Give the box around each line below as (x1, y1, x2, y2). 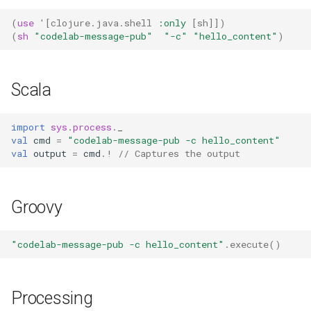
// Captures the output (118, 146, 240, 160)
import (11, 120, 45, 133)
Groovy (11, 197, 62, 217)
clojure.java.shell (51, 16, 152, 29)
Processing (11, 288, 93, 308)
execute (230, 237, 269, 251)
